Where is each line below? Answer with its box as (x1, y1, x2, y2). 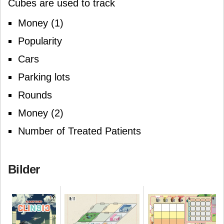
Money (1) (18, 17, 63, 28)
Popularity (18, 35, 62, 46)
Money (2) (18, 107, 63, 118)
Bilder (8, 162, 40, 176)
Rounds (18, 89, 52, 100)
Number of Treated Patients (18, 125, 141, 136)
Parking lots (18, 71, 70, 82)
